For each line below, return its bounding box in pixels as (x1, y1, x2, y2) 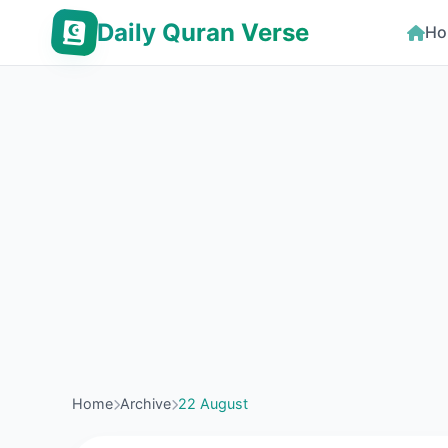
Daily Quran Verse (97, 17, 309, 47)
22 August (178, 395, 248, 412)
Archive (120, 395, 171, 412)
